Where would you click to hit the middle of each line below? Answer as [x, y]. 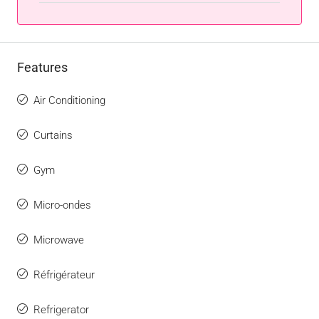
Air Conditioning [69, 100]
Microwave [59, 240]
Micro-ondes [62, 205]
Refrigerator [61, 310]
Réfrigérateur [64, 275]
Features [42, 67]
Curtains [53, 135]
